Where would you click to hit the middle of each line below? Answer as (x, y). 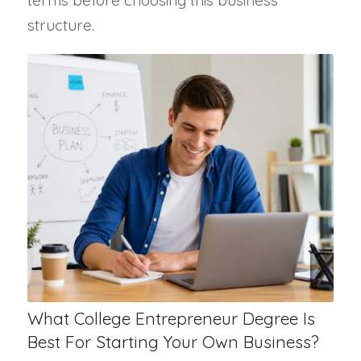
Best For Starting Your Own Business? (173, 341)
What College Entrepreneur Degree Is (171, 318)
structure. (60, 25)
